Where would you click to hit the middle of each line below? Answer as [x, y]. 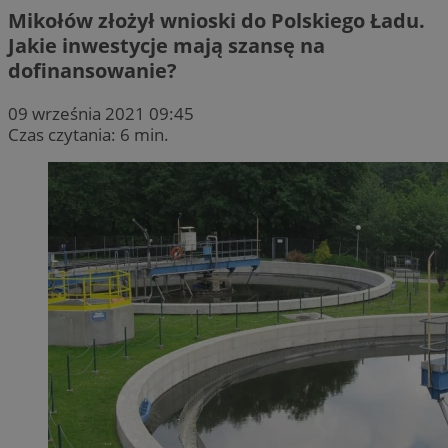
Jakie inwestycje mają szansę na [166, 45]
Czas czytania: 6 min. [88, 134]
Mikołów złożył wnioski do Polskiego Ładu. [216, 20]
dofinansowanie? [92, 70]
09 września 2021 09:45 [101, 113]
